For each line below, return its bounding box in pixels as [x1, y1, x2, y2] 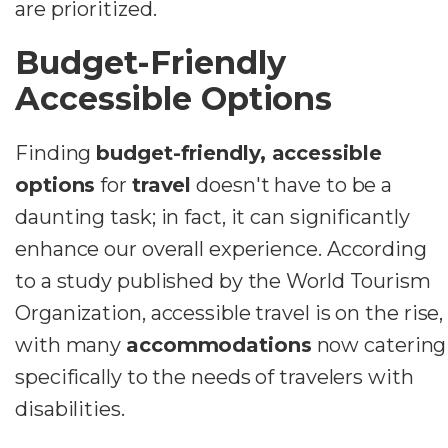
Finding [15, 140, 97, 165]
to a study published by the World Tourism [15, 268, 431, 293]
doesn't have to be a [191, 172, 393, 197]
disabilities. [15, 396, 125, 421]
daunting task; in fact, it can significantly [15, 204, 410, 229]
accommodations [126, 332, 312, 357]
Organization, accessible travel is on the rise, [15, 300, 444, 325]
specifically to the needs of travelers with [15, 364, 414, 389]
